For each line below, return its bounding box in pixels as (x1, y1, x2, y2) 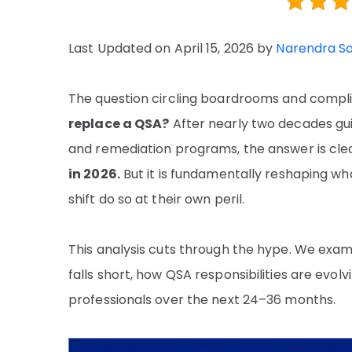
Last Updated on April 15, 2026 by (68, 39, 277, 57)
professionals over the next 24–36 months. (68, 291, 336, 309)
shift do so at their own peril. (68, 190, 245, 208)
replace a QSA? (68, 115, 170, 133)
